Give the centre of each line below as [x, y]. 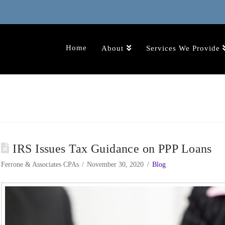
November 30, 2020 [116, 164]
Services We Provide [183, 48]
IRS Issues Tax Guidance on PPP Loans [112, 148]
